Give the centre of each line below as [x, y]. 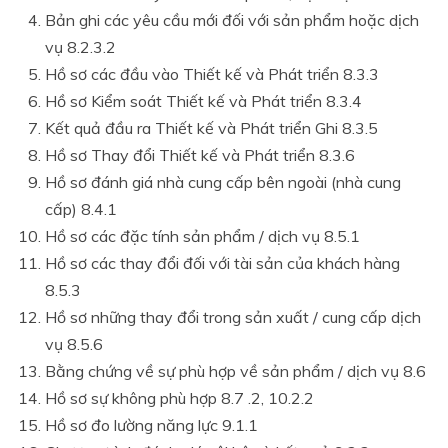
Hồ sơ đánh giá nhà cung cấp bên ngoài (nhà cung [223, 182]
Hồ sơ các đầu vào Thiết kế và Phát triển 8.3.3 [212, 74]
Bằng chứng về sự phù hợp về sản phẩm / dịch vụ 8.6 [235, 371]
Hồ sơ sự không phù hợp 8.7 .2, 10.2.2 [179, 398]
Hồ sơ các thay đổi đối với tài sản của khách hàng [222, 263]
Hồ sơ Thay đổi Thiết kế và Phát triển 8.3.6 [200, 155]
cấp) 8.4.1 [81, 209]
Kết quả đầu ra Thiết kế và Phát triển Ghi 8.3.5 [211, 128]
